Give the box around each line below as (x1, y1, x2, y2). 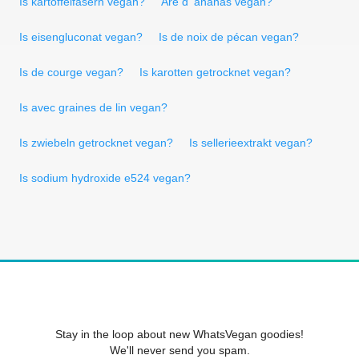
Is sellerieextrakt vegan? (189, 135, 313, 149)
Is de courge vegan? (19, 65, 123, 79)
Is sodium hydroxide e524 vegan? (19, 171, 191, 184)
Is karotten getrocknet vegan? (139, 65, 291, 79)
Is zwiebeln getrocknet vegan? (19, 135, 173, 149)
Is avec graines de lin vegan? (19, 100, 167, 114)
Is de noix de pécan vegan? (159, 30, 299, 43)
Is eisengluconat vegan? (19, 30, 143, 43)
